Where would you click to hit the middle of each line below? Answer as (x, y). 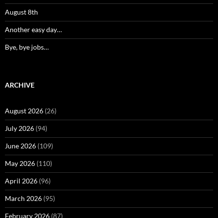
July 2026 (19, 128)
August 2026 (24, 111)
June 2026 (20, 146)
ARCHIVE (20, 85)
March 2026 (23, 198)
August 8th (21, 12)
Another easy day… (33, 29)
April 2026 (21, 181)
